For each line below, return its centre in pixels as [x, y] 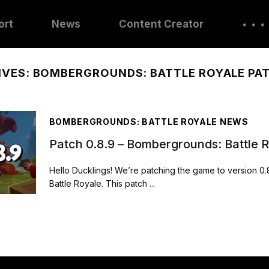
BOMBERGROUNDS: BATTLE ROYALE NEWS [149, 122]
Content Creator [161, 24]
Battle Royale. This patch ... [102, 184]
